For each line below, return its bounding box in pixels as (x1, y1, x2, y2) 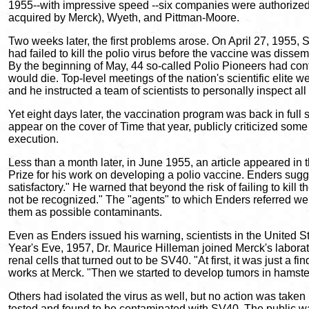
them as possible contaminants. (8, 206, 162, 218)
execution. (8, 133, 59, 145)
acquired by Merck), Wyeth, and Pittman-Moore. (8, 12, 239, 23)
